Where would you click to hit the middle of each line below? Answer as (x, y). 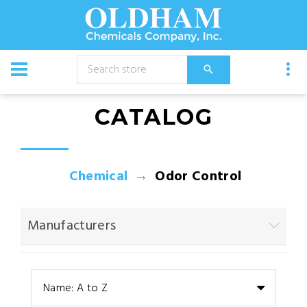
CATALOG (153, 117)
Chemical (98, 177)
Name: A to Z (75, 288)
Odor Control (197, 177)
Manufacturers (72, 226)
